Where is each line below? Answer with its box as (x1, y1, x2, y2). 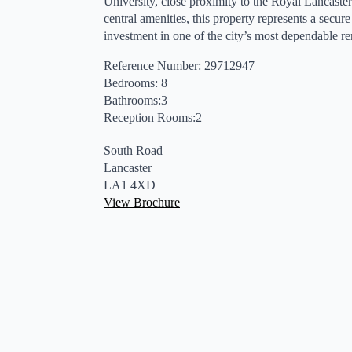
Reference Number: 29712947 (104, 59, 255, 72)
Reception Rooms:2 (104, 111, 202, 124)
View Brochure (104, 196, 180, 209)
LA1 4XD (104, 178, 156, 192)
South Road (104, 144, 163, 157)
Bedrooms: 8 (104, 76, 167, 90)
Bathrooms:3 (104, 93, 167, 107)
